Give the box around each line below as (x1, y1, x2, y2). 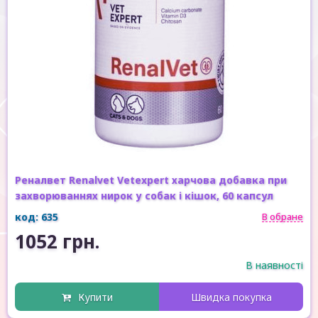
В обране (262, 210, 303, 223)
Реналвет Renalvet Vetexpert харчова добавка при (15, 173, 287, 187)
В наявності (246, 258, 303, 272)
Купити (78, 290, 113, 304)
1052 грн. (15, 229, 99, 254)
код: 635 (15, 210, 58, 224)
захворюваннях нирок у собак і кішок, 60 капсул (15, 189, 273, 202)
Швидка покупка (190, 290, 272, 304)
